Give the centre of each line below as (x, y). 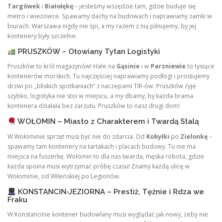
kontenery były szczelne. (42, 36)
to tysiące (200, 66)
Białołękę (59, 6)
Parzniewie (168, 66)
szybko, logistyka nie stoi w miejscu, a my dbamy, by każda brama (100, 96)
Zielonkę (194, 136)
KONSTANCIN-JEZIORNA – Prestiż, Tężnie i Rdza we (110, 192)
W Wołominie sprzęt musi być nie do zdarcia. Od (77, 136)
